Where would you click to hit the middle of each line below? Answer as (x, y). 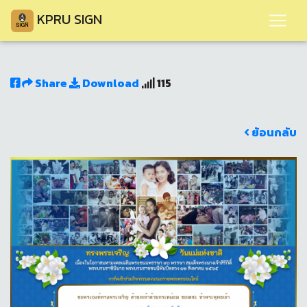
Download (110, 83)
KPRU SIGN (70, 19)
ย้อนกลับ (273, 132)
